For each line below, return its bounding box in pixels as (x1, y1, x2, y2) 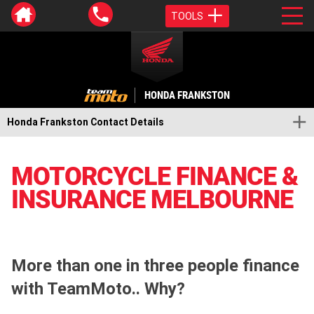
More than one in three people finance (11, 254, 299, 275)
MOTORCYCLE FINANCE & (11, 161, 298, 191)
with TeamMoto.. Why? (11, 278, 185, 299)
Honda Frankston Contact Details (7, 115, 164, 128)
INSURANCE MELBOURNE (11, 184, 293, 214)
